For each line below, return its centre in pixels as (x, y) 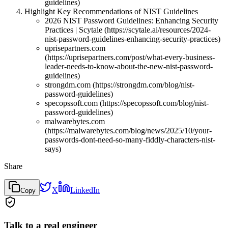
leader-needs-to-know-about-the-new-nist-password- (129, 67)
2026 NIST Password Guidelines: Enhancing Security (132, 21)
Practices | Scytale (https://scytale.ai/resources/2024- (128, 30)
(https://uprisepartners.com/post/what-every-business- (130, 58)
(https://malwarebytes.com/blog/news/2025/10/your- (128, 131)
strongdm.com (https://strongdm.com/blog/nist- (120, 85)
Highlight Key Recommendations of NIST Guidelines (111, 12)
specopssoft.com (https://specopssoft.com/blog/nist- (127, 103)
